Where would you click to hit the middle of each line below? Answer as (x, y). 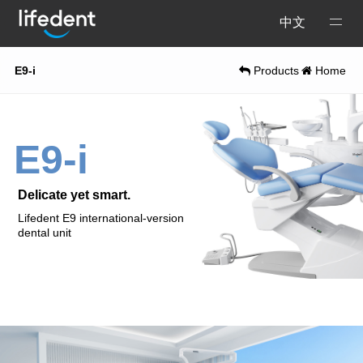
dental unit (45, 232)
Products (275, 70)
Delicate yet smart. (75, 194)
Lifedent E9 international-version (101, 218)
